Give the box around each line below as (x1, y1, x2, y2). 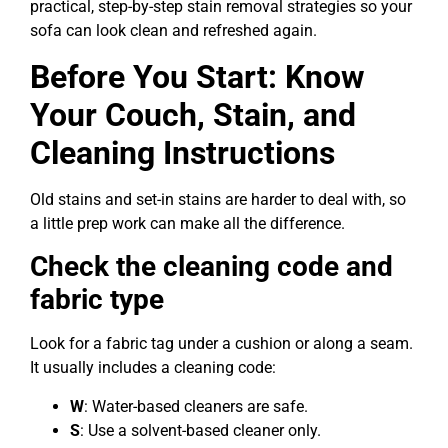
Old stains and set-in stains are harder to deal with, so (30, 189, 406, 209)
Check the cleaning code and (30, 250, 393, 284)
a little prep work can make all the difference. (30, 213, 345, 233)
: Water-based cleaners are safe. (84, 396, 308, 416)
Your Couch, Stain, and (30, 95, 356, 134)
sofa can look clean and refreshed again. (30, 21, 317, 41)
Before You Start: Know (30, 57, 365, 96)
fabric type (30, 283, 164, 317)
